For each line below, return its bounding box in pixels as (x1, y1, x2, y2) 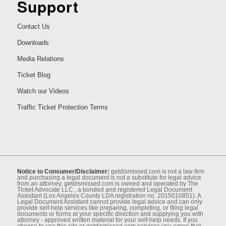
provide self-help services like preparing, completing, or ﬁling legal (17, 204, 198, 211)
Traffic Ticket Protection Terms (17, 103, 108, 111)
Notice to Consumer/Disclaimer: (17, 167, 109, 175)
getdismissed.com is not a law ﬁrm (109, 167, 204, 175)
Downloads (17, 38, 49, 46)
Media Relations (17, 54, 64, 63)
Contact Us (17, 22, 50, 30)
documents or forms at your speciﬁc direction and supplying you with (17, 210, 203, 217)
